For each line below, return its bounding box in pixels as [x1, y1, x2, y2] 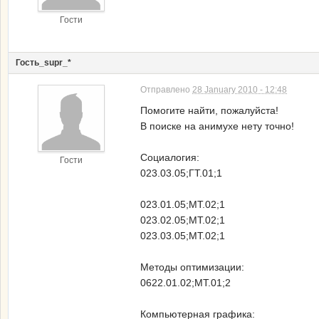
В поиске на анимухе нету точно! [140, 120, 294, 132]
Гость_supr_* [16, 58, 71, 68]
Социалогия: [140, 152, 199, 164]
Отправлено [140, 85, 192, 95]
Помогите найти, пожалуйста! [140, 105, 278, 117]
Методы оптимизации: [140, 261, 244, 273]
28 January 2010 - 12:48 [192, 85, 287, 95]
